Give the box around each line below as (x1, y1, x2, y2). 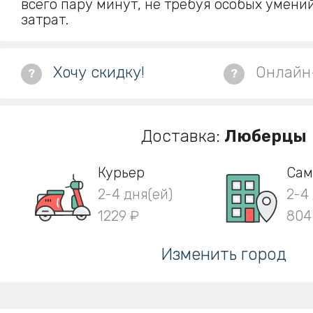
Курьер (98, 164, 145, 181)
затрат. (21, 11, 68, 28)
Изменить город (161, 245, 286, 264)
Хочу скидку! (53, 63, 145, 82)
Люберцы (224, 126, 307, 146)
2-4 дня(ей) (98, 186, 173, 203)
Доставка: (140, 126, 220, 146)
